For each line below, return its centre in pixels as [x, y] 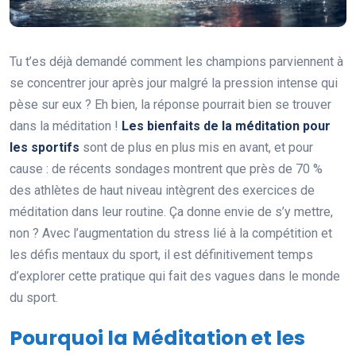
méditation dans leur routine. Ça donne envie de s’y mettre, [171, 211]
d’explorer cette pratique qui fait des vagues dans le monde [175, 276]
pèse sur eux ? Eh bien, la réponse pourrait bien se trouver [170, 104]
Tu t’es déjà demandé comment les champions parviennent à [176, 61]
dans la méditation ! [66, 126]
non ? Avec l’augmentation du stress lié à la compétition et [171, 233]
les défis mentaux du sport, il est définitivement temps [161, 254]
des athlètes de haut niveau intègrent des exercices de [162, 190]
